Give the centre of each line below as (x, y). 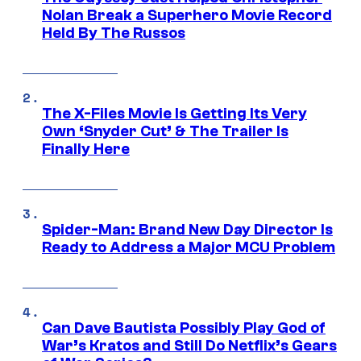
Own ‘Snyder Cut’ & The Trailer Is (165, 132)
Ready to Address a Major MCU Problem (189, 248)
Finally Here (86, 149)
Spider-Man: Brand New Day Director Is (187, 230)
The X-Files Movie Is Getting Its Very (174, 114)
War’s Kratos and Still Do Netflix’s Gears (189, 346)
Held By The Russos (114, 33)
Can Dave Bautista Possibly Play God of (184, 328)
